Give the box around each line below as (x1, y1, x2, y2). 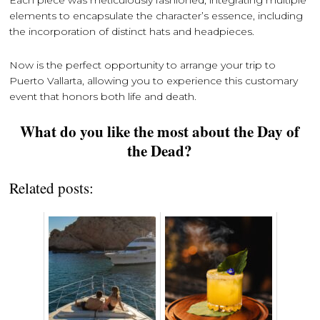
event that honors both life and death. (9, 89, 197, 103)
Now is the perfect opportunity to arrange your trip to (9, 58, 276, 71)
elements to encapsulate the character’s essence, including (9, 9, 304, 22)
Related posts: (9, 177, 94, 198)
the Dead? (127, 139, 193, 161)
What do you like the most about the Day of (20, 120, 300, 142)
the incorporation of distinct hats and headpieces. (9, 24, 255, 38)
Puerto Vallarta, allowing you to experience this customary (9, 74, 299, 87)
